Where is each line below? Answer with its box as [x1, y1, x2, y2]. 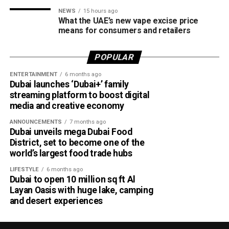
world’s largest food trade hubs [9, 148, 132, 158]
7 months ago [69, 118, 106, 125]
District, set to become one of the [9, 137, 145, 148]
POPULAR [94, 52, 135, 62]
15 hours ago [83, 7, 118, 14]
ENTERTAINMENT [9, 71, 57, 78]
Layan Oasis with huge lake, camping [9, 185, 153, 195]
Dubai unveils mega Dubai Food [9, 126, 132, 137]
